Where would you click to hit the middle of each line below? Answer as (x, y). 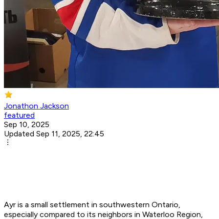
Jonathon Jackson (36, 106)
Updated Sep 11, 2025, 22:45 (54, 134)
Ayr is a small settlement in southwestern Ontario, (92, 205)
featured (19, 115)
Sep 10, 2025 (27, 125)
